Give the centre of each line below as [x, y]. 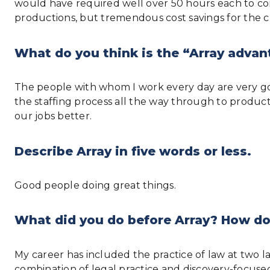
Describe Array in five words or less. [133, 151]
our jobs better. [53, 116]
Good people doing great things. [95, 185]
